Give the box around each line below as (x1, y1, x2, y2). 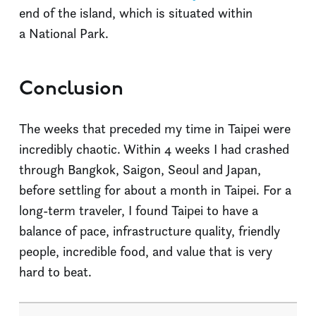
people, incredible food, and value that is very (19, 242, 272, 260)
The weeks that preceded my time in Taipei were (19, 119, 291, 138)
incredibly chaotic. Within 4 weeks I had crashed (19, 140, 289, 158)
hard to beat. (19, 262, 92, 281)
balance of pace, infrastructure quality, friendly (19, 221, 280, 240)
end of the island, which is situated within (19, 4, 253, 22)
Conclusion (19, 79, 123, 99)
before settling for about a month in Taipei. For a (19, 181, 291, 199)
